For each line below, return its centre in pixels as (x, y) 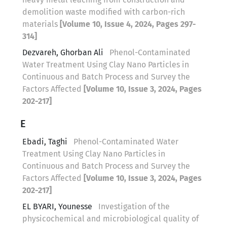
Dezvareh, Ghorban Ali (64, 52)
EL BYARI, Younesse (58, 206)
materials (41, 24)
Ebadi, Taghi (46, 141)
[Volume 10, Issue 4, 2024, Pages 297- (128, 24)
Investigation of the (134, 206)
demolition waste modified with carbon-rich (104, 12)
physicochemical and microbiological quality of (110, 218)
